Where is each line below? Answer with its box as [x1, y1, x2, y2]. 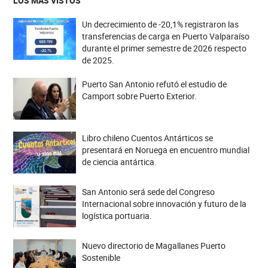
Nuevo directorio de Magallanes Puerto [81, 240, 226, 252]
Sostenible [81, 252, 120, 264]
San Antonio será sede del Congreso [81, 186, 215, 198]
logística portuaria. [81, 210, 152, 222]
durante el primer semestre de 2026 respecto [81, 42, 246, 54]
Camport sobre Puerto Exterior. [81, 90, 197, 102]
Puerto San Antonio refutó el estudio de [81, 78, 227, 90]
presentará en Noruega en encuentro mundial [81, 144, 249, 156]
